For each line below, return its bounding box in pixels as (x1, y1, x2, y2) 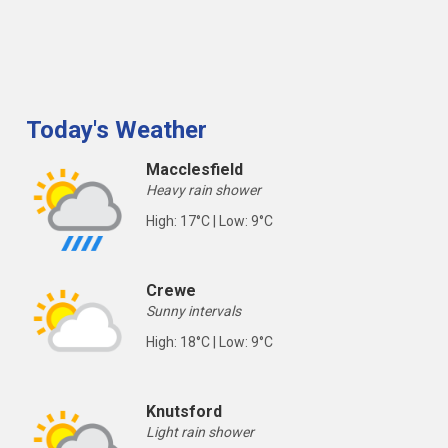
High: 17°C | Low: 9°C (146, 213, 273, 229)
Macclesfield (146, 160, 243, 179)
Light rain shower (146, 424, 254, 440)
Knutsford (146, 402, 222, 421)
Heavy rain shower (146, 182, 261, 198)
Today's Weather (26, 116, 207, 144)
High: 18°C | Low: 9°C (146, 334, 273, 350)
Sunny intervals (146, 303, 241, 319)
